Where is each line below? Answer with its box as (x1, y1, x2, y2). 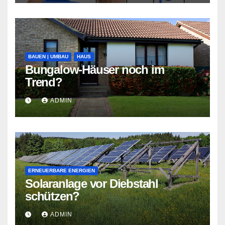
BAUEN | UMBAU (28, 54, 68, 59)
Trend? (25, 75, 62, 89)
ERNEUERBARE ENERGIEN (28, 168, 95, 173)
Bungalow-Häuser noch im (25, 63, 164, 76)
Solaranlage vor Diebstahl (25, 177, 158, 190)
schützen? (25, 189, 80, 203)
